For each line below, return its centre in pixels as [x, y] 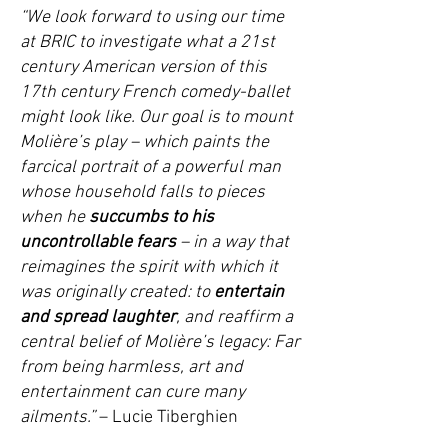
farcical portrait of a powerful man [150, 167]
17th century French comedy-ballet [155, 92]
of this [241, 67]
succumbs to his [151, 217]
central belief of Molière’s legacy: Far [160, 342]
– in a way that [234, 242]
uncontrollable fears [98, 242]
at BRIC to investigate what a [130, 42]
